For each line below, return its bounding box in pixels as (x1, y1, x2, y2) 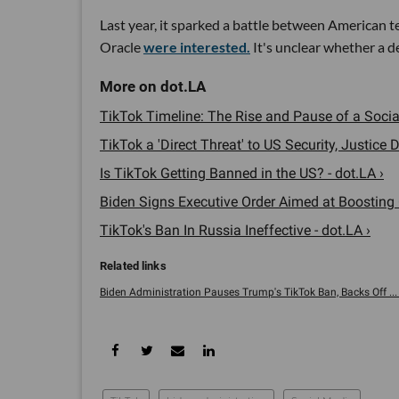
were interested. (143, 37, 250, 55)
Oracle (100, 37, 143, 55)
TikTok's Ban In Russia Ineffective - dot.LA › (100, 221, 370, 239)
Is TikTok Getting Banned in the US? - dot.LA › (100, 164, 384, 182)
